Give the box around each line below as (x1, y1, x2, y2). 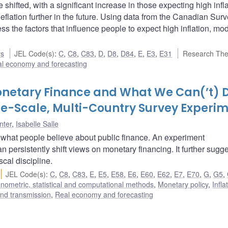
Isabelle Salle (16, 119, 59, 129)
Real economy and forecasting (55, 189, 153, 200)
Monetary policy (158, 179, 209, 190)
